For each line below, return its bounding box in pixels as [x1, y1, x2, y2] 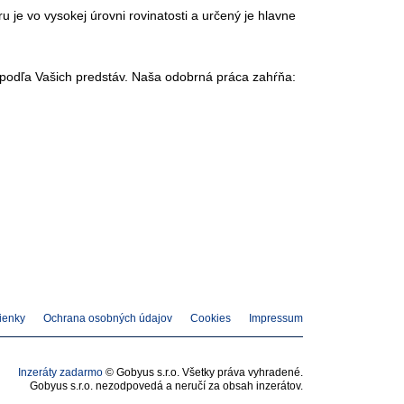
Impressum [249, 311, 303, 325]
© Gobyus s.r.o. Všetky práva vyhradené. [103, 365, 303, 379]
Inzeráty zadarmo [18, 365, 103, 379]
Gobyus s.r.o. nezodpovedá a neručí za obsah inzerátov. [30, 379, 303, 392]
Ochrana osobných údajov [43, 311, 172, 325]
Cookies [190, 311, 231, 325]
